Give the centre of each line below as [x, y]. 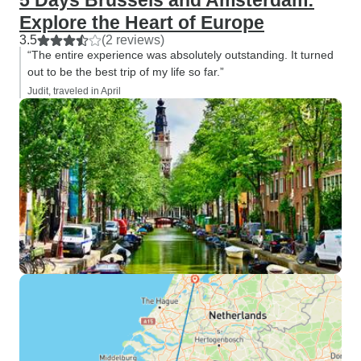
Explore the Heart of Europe [142, 23]
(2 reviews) [133, 40]
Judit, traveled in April [74, 91]
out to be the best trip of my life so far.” [126, 72]
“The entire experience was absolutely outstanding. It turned [180, 55]
